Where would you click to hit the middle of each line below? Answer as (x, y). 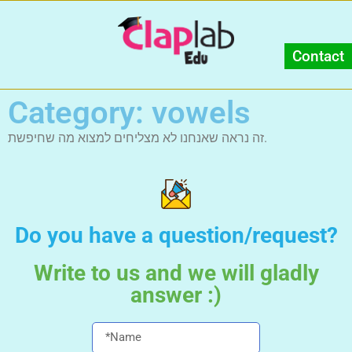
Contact (318, 56)
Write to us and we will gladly (176, 273)
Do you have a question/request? (176, 235)
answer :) (176, 295)
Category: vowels (129, 112)
